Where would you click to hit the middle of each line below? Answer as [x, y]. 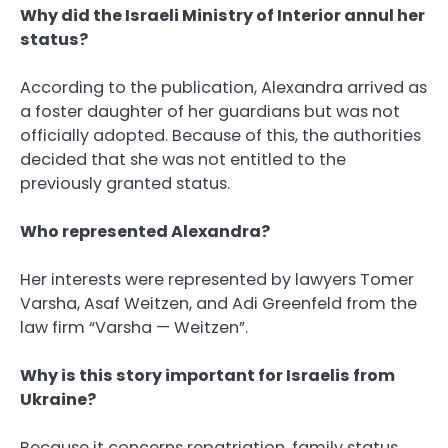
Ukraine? [58, 400]
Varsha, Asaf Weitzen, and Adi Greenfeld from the [218, 304]
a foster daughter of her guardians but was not [210, 111]
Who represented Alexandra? [145, 231]
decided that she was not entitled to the [183, 159]
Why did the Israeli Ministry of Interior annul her [222, 15]
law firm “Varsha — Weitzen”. [134, 328]
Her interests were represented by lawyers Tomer [217, 280]
